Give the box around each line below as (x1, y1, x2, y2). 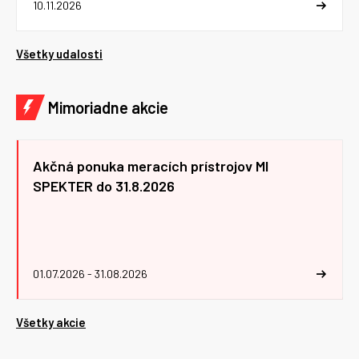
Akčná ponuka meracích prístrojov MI (33, 157, 268, 175)
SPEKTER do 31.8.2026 (33, 177, 175, 196)
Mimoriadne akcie (48, 98, 168, 118)
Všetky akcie (16, 315, 86, 330)
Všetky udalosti (16, 46, 103, 62)
